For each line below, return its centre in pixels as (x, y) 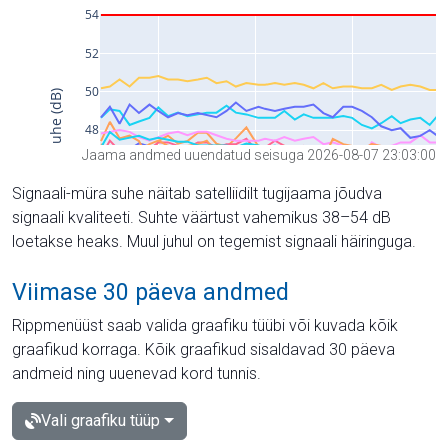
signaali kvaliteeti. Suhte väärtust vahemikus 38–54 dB (201, 217)
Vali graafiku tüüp (100, 420)
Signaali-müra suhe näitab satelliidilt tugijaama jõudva (197, 193)
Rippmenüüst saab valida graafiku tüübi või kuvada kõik (205, 325)
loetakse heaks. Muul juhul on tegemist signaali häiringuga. (214, 241)
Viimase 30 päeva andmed (150, 291)
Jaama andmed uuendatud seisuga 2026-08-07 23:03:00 (259, 154)
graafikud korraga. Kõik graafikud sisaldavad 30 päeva (203, 349)
